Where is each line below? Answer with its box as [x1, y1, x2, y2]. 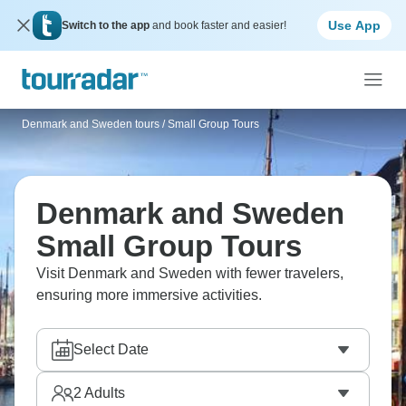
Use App [328, 17, 381, 33]
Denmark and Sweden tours [22, 118, 159, 130]
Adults [82, 385, 125, 401]
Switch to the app [62, 19, 152, 32]
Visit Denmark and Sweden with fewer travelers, [36, 266, 343, 281]
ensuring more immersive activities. [36, 287, 262, 303]
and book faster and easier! [152, 19, 286, 32]
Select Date [73, 342, 149, 357]
